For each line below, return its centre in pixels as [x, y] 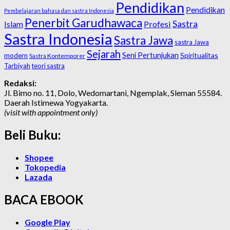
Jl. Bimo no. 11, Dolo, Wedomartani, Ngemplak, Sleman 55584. [113, 93]
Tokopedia [45, 167]
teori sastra [48, 66]
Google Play [47, 222]
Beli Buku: [32, 135]
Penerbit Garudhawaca [83, 23]
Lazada [39, 177]
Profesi [157, 24]
